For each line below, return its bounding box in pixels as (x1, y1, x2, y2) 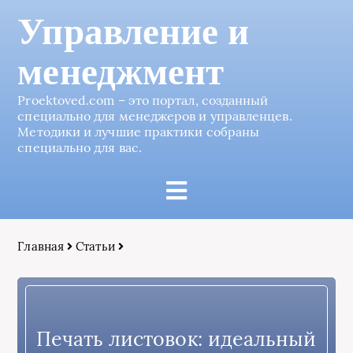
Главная (17, 239, 64, 254)
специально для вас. (17, 139, 142, 155)
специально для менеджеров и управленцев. (17, 108, 292, 124)
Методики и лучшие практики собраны (17, 124, 260, 139)
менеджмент (17, 51, 225, 93)
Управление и (17, 11, 250, 53)
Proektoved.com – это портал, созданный (17, 92, 269, 108)
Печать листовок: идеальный (36, 325, 317, 351)
